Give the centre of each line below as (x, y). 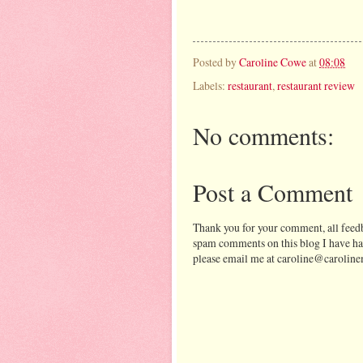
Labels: (210, 86)
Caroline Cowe (273, 62)
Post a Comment (273, 192)
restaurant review (316, 86)
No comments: (263, 136)
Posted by (216, 62)
